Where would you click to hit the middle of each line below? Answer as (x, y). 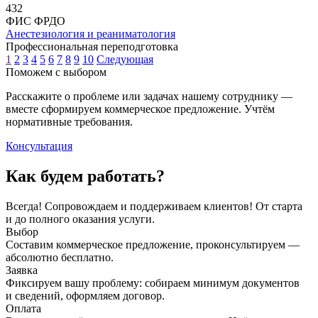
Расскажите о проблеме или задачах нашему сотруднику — (149, 96)
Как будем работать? (85, 176)
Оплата (23, 308)
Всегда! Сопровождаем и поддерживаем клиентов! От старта (154, 206)
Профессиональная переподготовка (92, 46)
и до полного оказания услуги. (80, 219)
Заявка (22, 270)
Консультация (39, 146)
